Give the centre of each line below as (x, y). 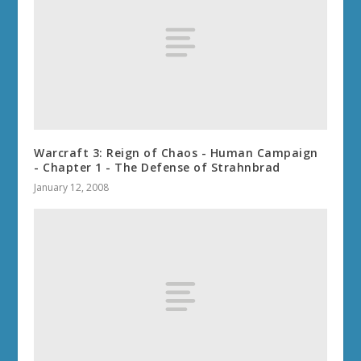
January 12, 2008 (72, 188)
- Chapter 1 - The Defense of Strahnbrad (157, 168)
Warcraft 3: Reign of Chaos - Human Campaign (176, 153)
